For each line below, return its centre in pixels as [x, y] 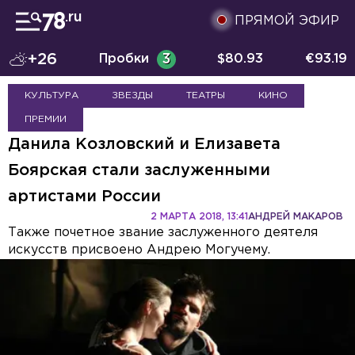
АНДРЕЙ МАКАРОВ [296, 217]
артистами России [84, 197]
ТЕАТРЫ [206, 95]
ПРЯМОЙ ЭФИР [287, 21]
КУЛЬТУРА [52, 95]
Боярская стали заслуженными [139, 170]
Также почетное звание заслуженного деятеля [163, 233]
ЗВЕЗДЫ [132, 95]
